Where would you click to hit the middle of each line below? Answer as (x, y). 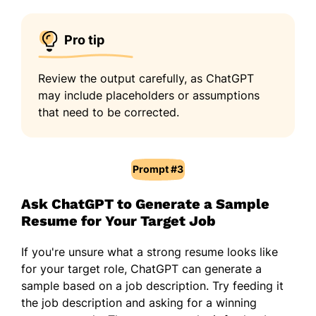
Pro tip (84, 39)
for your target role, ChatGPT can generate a (141, 268)
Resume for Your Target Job (119, 220)
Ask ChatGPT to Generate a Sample (145, 203)
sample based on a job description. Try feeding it (152, 285)
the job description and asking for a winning (139, 302)
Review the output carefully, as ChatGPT (146, 78)
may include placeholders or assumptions (149, 95)
